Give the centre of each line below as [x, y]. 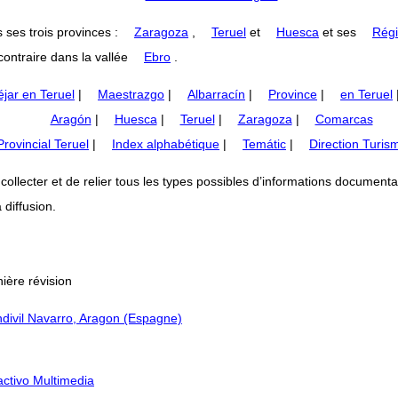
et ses [339, 32]
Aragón [71, 119]
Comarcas [344, 119]
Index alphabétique [166, 143]
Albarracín [216, 94]
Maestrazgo [131, 94]
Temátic [264, 143]
